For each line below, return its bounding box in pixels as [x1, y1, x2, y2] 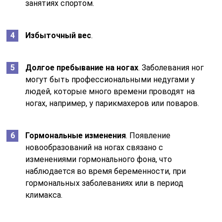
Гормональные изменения [25, 130, 126, 140]
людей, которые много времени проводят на [25, 86, 195, 96]
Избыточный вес [25, 30, 92, 40]
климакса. [25, 190, 63, 200]
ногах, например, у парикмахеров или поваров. [25, 98, 200, 108]
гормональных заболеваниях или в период [25, 178, 184, 188]
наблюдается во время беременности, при [25, 166, 186, 176]
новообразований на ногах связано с [25, 142, 164, 152]
